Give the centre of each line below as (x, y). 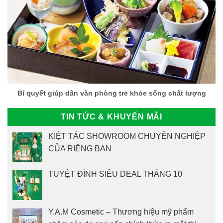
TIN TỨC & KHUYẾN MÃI (111, 116)
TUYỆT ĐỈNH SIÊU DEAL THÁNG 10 (115, 174)
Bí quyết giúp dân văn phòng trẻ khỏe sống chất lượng (111, 94)
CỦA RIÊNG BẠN (80, 148)
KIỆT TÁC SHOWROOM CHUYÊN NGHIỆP (127, 136)
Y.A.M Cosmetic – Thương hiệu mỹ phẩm (121, 212)
